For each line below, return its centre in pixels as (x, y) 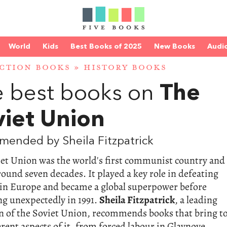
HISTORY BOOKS (125, 68)
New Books (175, 47)
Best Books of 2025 (106, 47)
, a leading (196, 200)
